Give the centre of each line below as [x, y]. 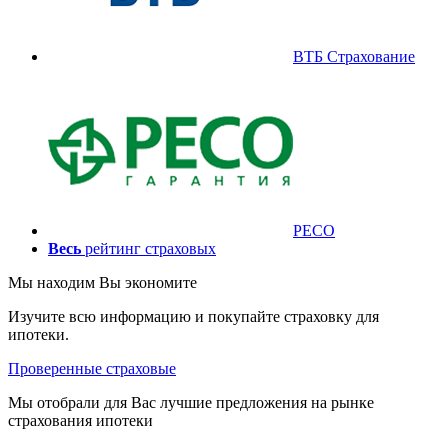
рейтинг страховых [148, 248]
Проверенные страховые [92, 368]
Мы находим [53, 282]
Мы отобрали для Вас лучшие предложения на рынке [191, 402]
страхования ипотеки [80, 420]
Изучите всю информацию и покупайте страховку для [193, 316]
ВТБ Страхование [354, 56]
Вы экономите [148, 282]
